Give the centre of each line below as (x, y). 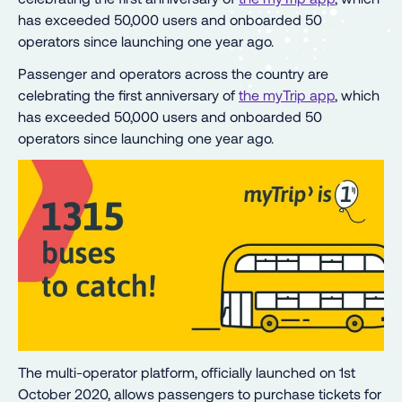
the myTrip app (287, 94)
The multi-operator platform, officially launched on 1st (187, 372)
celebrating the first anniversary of (128, 94)
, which (357, 94)
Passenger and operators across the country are (173, 73)
